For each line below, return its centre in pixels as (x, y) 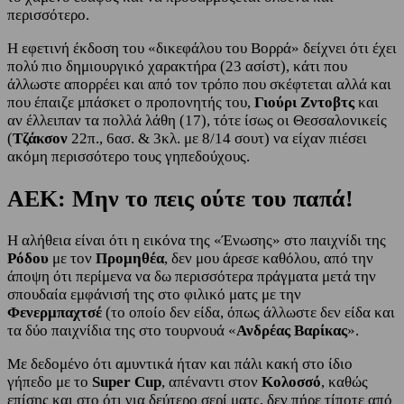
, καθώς (344, 381)
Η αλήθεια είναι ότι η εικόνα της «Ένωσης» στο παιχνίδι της (197, 240)
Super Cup (127, 381)
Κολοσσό (291, 381)
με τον (74, 258)
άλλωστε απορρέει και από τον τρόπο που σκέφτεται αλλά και (199, 85)
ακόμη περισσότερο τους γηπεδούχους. (129, 157)
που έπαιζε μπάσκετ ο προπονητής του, (131, 103)
